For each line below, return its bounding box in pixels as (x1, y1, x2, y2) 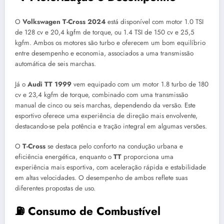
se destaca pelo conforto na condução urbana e (45, 141, 183, 151)
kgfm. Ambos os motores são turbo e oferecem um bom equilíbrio (15, 38, 205, 48)
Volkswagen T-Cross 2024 (22, 17, 105, 27)
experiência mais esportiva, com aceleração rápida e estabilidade (15, 162, 206, 172)
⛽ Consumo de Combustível (15, 202, 160, 219)
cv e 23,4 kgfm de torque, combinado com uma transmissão (15, 89, 188, 99)
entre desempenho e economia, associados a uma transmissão (15, 48, 193, 58)
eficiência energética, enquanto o (15, 151, 113, 161)
